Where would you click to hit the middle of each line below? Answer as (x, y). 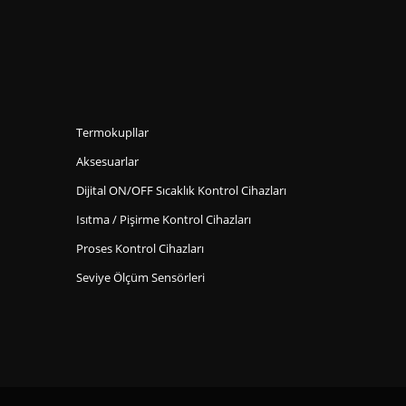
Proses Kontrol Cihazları (140, 249)
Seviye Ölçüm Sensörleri (140, 278)
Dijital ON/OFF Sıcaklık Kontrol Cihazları (181, 191)
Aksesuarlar (107, 162)
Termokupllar (112, 133)
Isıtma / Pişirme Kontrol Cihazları (163, 220)
